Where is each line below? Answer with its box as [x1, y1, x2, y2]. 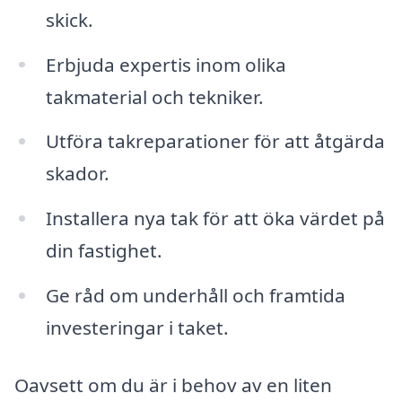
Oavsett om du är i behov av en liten [14, 371, 332, 398]
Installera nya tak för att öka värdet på [45, 205, 385, 232]
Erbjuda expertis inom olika [45, 51, 286, 77]
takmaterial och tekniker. [45, 83, 264, 109]
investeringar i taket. [45, 315, 229, 341]
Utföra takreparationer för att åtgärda [45, 128, 385, 154]
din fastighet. [45, 238, 162, 264]
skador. [45, 161, 109, 187]
